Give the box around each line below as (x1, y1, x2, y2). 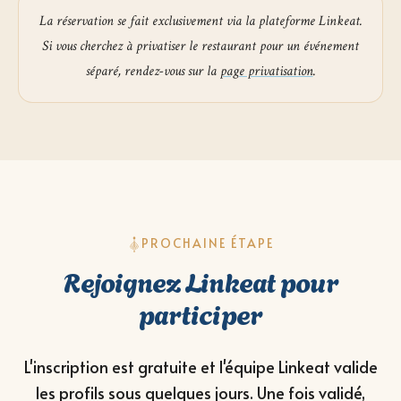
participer (138, 293, 263, 333)
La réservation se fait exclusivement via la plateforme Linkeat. (38, 12, 363, 31)
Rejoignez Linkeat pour (63, 260, 338, 301)
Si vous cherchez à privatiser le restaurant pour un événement (42, 37, 359, 56)
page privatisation (219, 62, 313, 81)
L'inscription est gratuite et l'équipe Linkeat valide (23, 355, 378, 379)
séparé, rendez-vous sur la (85, 62, 217, 81)
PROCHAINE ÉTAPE (141, 235, 274, 252)
